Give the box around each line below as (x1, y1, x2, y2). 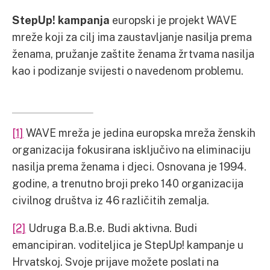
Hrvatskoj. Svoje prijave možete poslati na (12, 254, 219, 268)
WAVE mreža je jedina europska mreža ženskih (24, 125, 256, 139)
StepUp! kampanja (12, 13, 110, 27)
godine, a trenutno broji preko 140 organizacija (12, 176, 243, 190)
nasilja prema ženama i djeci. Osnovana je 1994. (12, 159, 246, 173)
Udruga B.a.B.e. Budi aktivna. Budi (26, 221, 197, 234)
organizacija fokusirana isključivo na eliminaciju (12, 142, 251, 156)
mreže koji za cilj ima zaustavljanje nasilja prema (12, 30, 252, 43)
